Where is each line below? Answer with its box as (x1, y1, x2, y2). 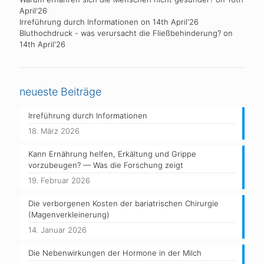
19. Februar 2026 (28, 176, 90, 185)
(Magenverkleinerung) (28, 210, 110, 219)
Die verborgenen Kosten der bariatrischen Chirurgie (28, 199, 219, 208)
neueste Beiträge (19, 85, 101, 98)
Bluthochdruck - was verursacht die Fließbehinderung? (19, 28, 221, 38)
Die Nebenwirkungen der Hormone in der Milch (28, 248, 202, 258)
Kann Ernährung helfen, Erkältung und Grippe (28, 149, 196, 159)
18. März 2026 (28, 126, 80, 136)
